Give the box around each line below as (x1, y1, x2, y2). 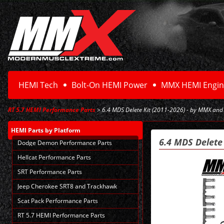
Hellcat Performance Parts (17, 152, 91, 161)
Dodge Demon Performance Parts (17, 138, 112, 147)
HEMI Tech (18, 79, 58, 90)
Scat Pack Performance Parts (17, 196, 98, 205)
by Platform (45, 125, 80, 134)
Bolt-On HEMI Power (71, 79, 148, 90)
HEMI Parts (11, 125, 45, 134)
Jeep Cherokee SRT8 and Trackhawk (17, 181, 117, 190)
